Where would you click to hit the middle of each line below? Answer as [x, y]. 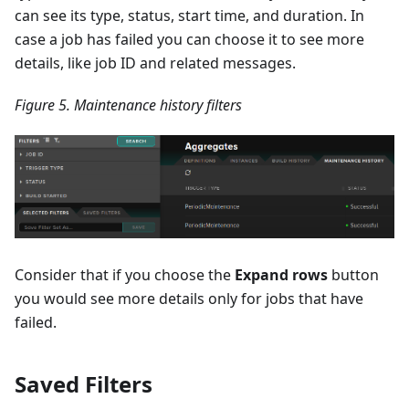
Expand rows [281, 274]
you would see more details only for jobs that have [189, 298]
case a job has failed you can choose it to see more [189, 40]
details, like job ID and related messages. [155, 63]
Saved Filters [84, 383]
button [353, 274]
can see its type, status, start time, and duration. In [189, 16]
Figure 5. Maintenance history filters [128, 105]
